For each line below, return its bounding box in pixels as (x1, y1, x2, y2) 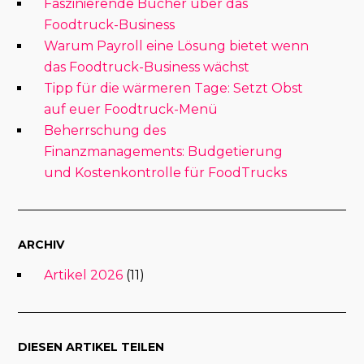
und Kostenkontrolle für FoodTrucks (44, 164, 288, 180)
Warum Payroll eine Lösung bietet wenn (44, 37, 310, 54)
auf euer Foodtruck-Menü (44, 101, 219, 117)
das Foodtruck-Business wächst (44, 58, 250, 75)
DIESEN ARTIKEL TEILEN (18, 339, 165, 354)
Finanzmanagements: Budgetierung (44, 143, 284, 159)
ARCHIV (18, 236, 65, 252)
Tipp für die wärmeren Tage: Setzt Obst (44, 80, 304, 96)
